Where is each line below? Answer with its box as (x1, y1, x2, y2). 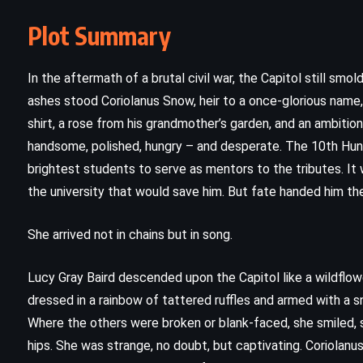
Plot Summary (28, 20, 171, 52)
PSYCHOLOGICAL (166, 285, 262, 299)
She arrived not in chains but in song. (28, 227, 233, 243)
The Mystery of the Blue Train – (95, 319, 334, 343)
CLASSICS (147, 246, 201, 259)
